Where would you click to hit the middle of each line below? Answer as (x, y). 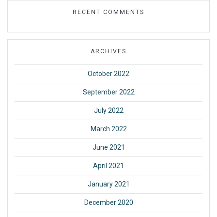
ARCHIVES (108, 52)
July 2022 (108, 111)
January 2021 (108, 184)
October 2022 (108, 74)
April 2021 (108, 166)
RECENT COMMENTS (108, 12)
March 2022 (108, 129)
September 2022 (108, 92)
